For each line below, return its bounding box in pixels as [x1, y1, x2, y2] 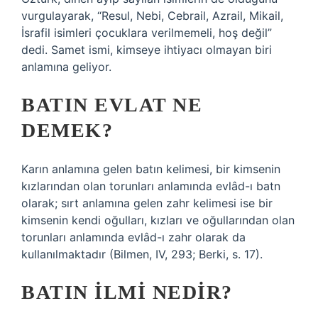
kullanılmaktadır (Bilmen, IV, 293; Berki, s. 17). [21, 247, 263, 261]
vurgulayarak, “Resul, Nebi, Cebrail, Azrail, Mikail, [21, 9, 283, 23]
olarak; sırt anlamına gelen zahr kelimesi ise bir [21, 196, 273, 210]
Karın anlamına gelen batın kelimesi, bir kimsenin [21, 162, 280, 176]
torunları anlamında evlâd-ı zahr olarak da [21, 230, 246, 244]
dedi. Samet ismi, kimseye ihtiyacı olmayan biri [21, 43, 272, 57]
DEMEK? [21, 119, 113, 141]
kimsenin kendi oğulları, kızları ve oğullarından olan [21, 213, 295, 227]
